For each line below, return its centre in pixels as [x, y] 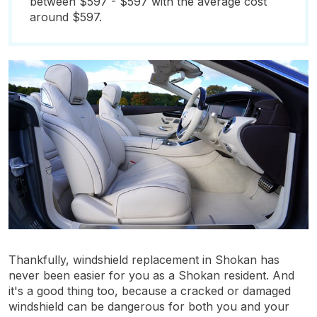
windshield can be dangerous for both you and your [149, 306]
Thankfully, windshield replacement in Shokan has [144, 259]
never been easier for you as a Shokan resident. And [151, 275]
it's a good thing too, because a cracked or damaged [150, 290]
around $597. [66, 17]
